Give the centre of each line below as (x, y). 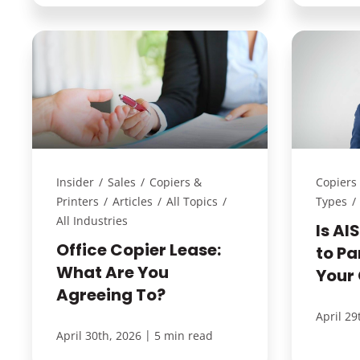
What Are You (112, 272)
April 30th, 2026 (98, 335)
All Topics (192, 201)
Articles (132, 201)
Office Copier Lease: (138, 250)
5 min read (183, 335)
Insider (75, 182)
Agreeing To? (110, 295)
